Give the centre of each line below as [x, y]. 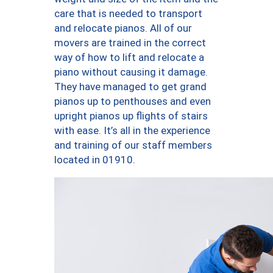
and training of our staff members [133, 145]
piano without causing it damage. [131, 72]
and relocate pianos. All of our [123, 28]
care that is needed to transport [128, 14]
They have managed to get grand [130, 87]
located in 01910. [95, 160]
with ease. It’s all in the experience [132, 131]
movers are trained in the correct [130, 43]
